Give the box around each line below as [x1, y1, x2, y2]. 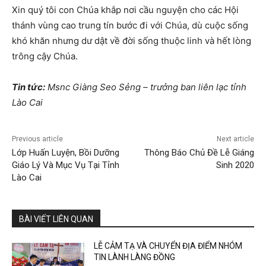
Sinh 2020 [216, 160, 254, 171]
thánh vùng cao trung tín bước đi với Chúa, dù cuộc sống [12, 20, 248, 31]
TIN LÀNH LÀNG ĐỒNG [94, 252, 176, 262]
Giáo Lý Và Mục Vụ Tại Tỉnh [12, 160, 119, 171]
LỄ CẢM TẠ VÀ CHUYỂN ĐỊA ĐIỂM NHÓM [94, 241, 243, 251]
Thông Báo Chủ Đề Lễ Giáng [144, 147, 254, 159]
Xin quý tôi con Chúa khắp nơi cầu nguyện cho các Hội [12, 4, 239, 16]
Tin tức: [12, 81, 45, 93]
